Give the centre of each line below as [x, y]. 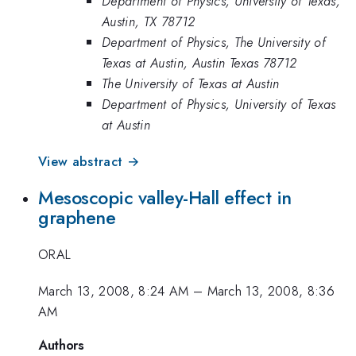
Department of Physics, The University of [214, 42]
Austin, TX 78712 [149, 21]
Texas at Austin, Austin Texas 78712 [199, 62]
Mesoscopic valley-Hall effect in [165, 197]
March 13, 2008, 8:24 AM [114, 291]
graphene [77, 217]
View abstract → [89, 162]
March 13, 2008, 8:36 [271, 291]
